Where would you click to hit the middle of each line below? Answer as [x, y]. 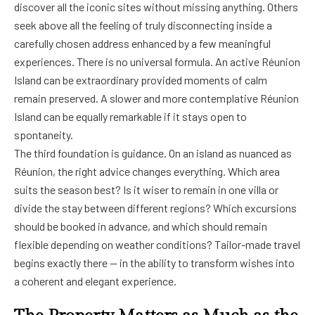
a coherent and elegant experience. [95, 281]
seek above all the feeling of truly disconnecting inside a [143, 25]
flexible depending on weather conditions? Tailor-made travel [157, 244]
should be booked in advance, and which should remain [141, 226]
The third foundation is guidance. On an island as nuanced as [153, 153]
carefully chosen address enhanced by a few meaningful [142, 43]
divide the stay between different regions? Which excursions [155, 207]
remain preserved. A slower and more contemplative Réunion [156, 98]
